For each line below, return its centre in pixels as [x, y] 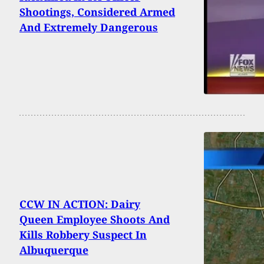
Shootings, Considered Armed [97, 11]
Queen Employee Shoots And [95, 219]
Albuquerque [54, 250]
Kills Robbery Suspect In [83, 234]
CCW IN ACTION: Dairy [80, 204]
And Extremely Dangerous [89, 27]
